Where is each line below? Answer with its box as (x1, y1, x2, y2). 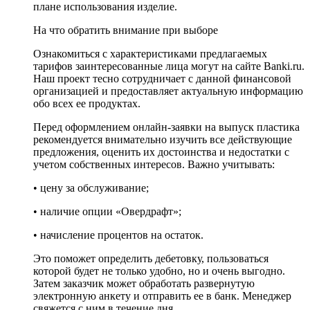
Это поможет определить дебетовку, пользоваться (33, 252, 268, 264)
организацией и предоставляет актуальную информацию (33, 84, 303, 97)
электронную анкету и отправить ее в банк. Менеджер (33, 289, 291, 302)
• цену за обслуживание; (33, 181, 149, 194)
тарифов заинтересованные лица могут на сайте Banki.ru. (33, 60, 304, 72)
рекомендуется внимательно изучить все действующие (33, 133, 292, 145)
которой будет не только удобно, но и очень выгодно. (33, 264, 285, 277)
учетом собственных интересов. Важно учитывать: (33, 158, 275, 170)
